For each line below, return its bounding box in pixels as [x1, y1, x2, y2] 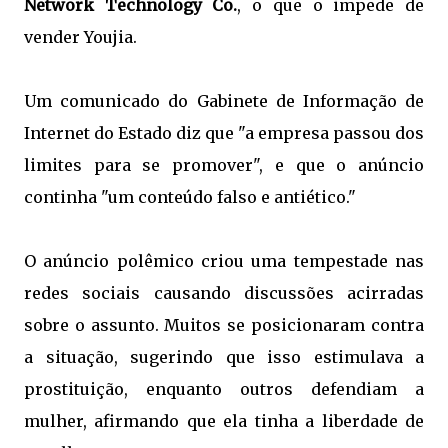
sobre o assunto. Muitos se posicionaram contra [24, 314, 424, 335]
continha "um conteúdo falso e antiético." [24, 186, 356, 207]
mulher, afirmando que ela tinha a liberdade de [24, 410, 424, 431]
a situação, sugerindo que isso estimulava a [24, 346, 424, 367]
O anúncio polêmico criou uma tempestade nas [24, 250, 424, 271]
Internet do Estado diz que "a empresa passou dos [24, 122, 424, 143]
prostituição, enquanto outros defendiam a [24, 378, 424, 399]
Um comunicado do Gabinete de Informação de [24, 90, 424, 111]
